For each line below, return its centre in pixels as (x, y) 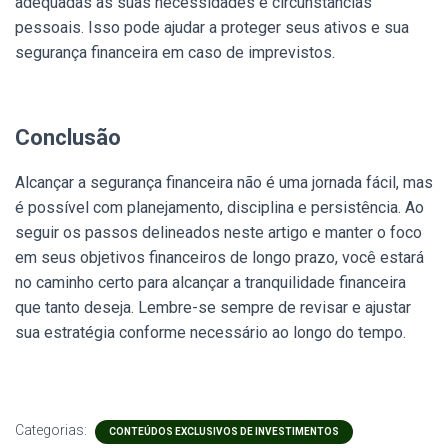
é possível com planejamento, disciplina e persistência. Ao (219, 207)
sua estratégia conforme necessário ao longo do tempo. (210, 332)
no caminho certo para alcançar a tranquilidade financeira (210, 282)
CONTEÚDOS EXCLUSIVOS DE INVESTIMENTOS (224, 431)
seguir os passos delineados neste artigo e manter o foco (218, 232)
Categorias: (52, 429)
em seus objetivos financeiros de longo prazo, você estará (219, 257)
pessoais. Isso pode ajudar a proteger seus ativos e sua (212, 27)
